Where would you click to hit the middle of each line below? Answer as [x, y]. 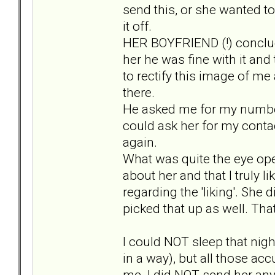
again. [140, 142]
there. [139, 92]
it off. [137, 26]
